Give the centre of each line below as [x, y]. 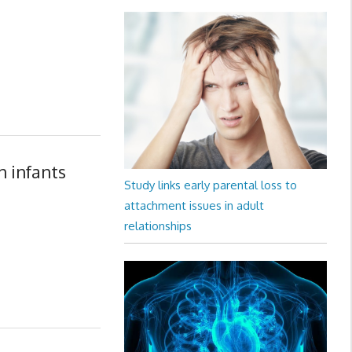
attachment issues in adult [194, 205]
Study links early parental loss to [210, 185]
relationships [158, 226]
